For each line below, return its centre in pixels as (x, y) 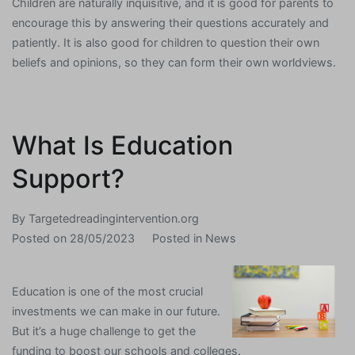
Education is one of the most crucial (107, 291)
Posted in (178, 238)
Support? (68, 178)
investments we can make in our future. (116, 311)
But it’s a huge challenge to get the (104, 330)
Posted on (41, 238)
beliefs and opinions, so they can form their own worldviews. (174, 62)
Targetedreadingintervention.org (114, 218)
